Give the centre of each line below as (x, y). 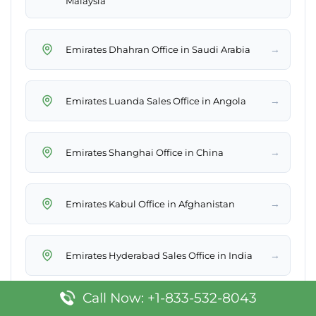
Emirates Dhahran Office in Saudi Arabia (158, 49)
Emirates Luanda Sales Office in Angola (156, 101)
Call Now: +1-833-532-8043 (169, 298)
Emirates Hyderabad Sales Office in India (159, 255)
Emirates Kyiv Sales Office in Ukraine (149, 306)
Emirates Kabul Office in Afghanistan (150, 203)
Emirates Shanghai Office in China (145, 152)
